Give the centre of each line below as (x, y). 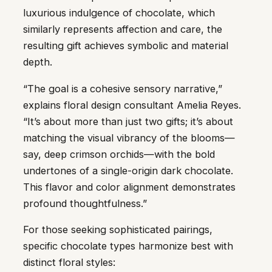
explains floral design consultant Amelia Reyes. (132, 105)
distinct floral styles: (69, 263)
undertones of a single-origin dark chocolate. (128, 170)
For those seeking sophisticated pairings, (118, 230)
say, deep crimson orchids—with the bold (119, 154)
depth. (38, 62)
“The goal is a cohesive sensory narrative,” (123, 88)
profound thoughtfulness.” (85, 203)
